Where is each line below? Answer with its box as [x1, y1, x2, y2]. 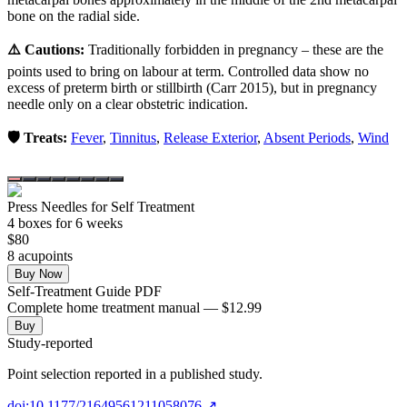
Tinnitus [110, 129, 156, 145]
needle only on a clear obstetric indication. [7, 95, 248, 112]
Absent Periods [263, 129, 351, 145]
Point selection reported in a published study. [7, 365, 263, 382]
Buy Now [15, 266, 62, 281]
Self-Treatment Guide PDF [7, 283, 162, 299]
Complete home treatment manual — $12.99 [7, 299, 262, 315]
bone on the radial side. [7, 7, 140, 24]
